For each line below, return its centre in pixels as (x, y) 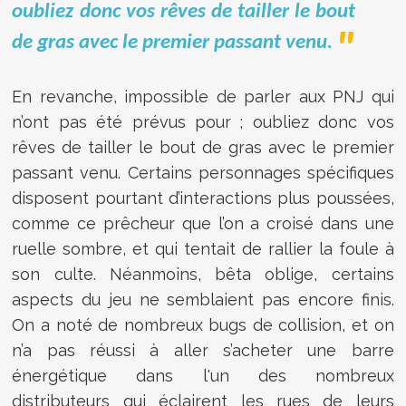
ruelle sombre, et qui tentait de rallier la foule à (203, 248)
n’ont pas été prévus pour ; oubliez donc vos (203, 121)
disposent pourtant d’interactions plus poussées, (203, 198)
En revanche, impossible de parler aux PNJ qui (203, 96)
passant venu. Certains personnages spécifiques (203, 172)
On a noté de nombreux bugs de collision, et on (203, 324)
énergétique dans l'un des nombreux (203, 375)
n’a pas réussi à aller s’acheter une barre (203, 350)
